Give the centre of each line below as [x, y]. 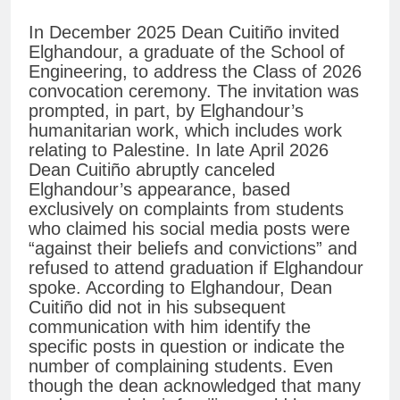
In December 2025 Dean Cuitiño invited [184, 33]
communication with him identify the [170, 327]
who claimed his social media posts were [189, 229]
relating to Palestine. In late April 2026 [179, 150]
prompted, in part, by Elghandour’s [166, 111]
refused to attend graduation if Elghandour [196, 268]
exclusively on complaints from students [186, 209]
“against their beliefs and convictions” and [193, 249]
